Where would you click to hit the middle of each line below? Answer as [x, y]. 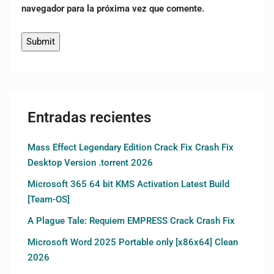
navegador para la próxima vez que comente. [113, 8]
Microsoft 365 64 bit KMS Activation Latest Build [128, 184]
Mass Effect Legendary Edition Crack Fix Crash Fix [131, 147]
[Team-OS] [49, 199]
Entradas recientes [89, 117]
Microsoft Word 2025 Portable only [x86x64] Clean [133, 242]
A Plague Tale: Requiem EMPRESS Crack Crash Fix [131, 220]
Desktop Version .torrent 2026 [90, 162]
